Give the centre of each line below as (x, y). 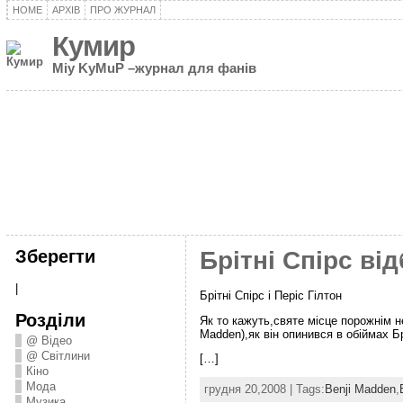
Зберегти (55, 256)
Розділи (50, 320)
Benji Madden (360, 390)
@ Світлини (58, 356)
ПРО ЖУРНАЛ (122, 10)
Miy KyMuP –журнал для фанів (154, 68)
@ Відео (49, 340)
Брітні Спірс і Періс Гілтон (270, 295)
